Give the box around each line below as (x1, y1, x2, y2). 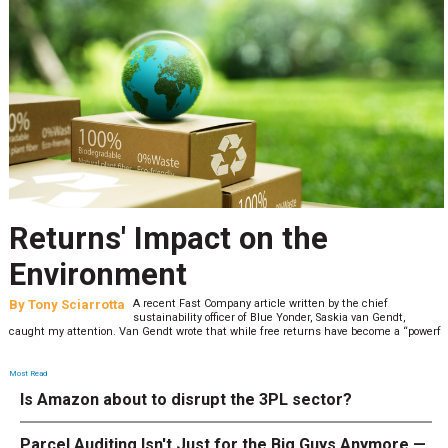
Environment (8, 256, 187, 294)
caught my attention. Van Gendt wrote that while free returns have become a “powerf (8, 325, 441, 339)
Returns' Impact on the (8, 220, 328, 258)
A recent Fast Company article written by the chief (132, 297, 388, 311)
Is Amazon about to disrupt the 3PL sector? (20, 390, 353, 410)
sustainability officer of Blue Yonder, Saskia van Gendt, (132, 311, 406, 325)
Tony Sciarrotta (27, 297, 125, 313)
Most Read (8, 368, 47, 378)
